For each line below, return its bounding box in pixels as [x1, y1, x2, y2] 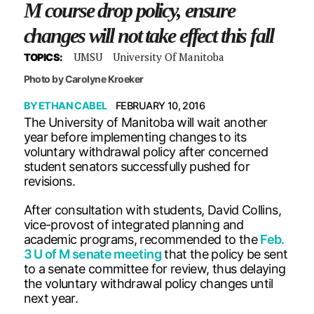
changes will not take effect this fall [23, 23, 273, 48]
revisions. [23, 173, 76, 189]
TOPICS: [23, 50, 63, 63]
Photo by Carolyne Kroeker [23, 72, 144, 85]
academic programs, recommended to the [23, 231, 261, 247]
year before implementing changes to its [23, 129, 247, 144]
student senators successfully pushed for [23, 158, 250, 174]
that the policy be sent [161, 246, 288, 261]
